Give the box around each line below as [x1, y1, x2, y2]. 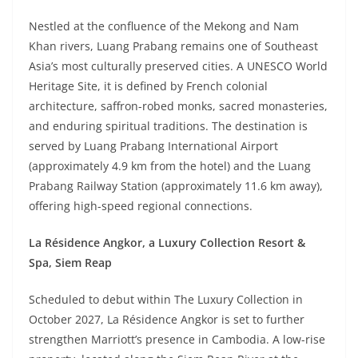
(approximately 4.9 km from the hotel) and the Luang [29, 157, 311, 173]
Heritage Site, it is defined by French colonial [29, 78, 268, 93]
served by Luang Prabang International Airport [29, 137, 278, 153]
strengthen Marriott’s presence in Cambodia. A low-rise [29, 331, 325, 347]
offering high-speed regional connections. [29, 197, 253, 213]
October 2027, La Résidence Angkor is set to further [29, 311, 304, 327]
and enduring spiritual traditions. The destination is [29, 117, 308, 133]
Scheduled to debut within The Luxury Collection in [29, 291, 303, 307]
